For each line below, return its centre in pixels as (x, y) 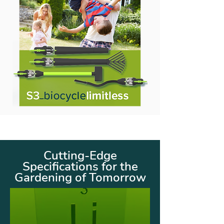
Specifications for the (80, 166)
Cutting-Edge (80, 155)
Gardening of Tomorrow (80, 177)
